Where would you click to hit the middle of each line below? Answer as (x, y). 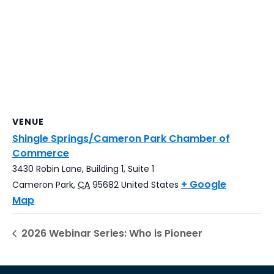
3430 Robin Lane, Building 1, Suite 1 (83, 168)
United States (150, 184)
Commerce (41, 153)
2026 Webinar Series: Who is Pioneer (111, 233)
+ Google (204, 184)
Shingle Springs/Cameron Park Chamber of (121, 138)
